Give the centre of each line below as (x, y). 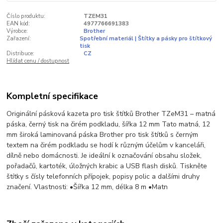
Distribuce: (21, 53)
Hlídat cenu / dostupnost (38, 61)
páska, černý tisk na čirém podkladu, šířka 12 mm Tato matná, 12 (109, 124)
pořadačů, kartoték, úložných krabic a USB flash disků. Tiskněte (107, 166)
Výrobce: (17, 31)
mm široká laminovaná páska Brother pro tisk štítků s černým (103, 135)
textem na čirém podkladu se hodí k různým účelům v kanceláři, (106, 145)
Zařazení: (19, 38)
